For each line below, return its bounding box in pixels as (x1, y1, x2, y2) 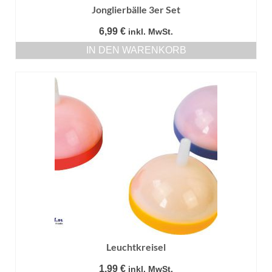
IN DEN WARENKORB (86, 45, 186, 56)
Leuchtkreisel (106, 241, 166, 253)
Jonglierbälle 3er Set (92, 4, 180, 16)
